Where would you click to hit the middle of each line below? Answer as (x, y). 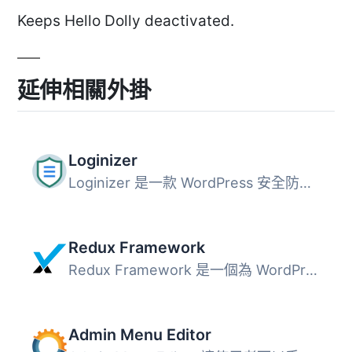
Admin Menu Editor (139, 335)
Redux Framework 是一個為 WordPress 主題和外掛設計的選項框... (311, 270)
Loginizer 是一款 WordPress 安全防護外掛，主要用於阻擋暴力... (305, 183)
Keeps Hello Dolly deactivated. (126, 21)
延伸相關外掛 (84, 90)
